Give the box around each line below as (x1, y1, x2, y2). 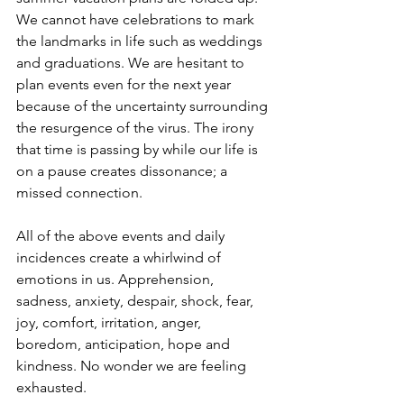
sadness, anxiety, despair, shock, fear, (16, 292, 257, 309)
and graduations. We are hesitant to (16, 54, 248, 71)
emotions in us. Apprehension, (16, 271, 217, 288)
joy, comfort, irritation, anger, (16, 314, 205, 331)
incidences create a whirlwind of (16, 249, 225, 266)
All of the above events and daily (16, 227, 228, 244)
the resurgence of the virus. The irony (16, 119, 257, 136)
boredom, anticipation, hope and (16, 335, 234, 353)
